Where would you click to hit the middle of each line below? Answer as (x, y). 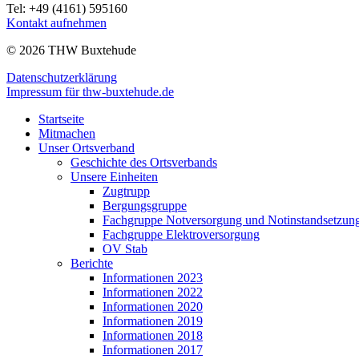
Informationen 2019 (153, 321)
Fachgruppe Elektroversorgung (181, 234)
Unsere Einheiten (114, 176)
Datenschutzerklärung (62, 77)
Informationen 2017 (153, 349)
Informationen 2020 (153, 306)
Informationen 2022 (153, 292)
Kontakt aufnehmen (56, 22)
